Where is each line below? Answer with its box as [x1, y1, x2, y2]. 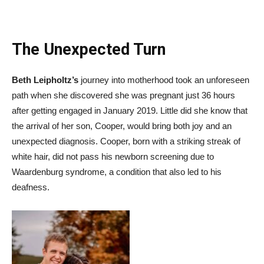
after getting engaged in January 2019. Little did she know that [12, 105, 247, 116]
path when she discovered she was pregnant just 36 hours [12, 90, 235, 101]
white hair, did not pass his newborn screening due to [12, 151, 214, 162]
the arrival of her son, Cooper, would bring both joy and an [12, 121, 232, 131]
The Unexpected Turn [12, 40, 166, 60]
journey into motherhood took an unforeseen [78, 75, 249, 85]
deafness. [12, 182, 49, 193]
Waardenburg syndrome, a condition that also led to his [12, 167, 222, 177]
